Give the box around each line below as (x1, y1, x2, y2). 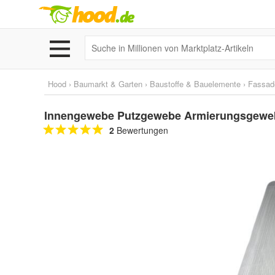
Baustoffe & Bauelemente (150, 78, 241, 90)
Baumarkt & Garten (74, 78, 142, 90)
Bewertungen (114, 124, 168, 136)
